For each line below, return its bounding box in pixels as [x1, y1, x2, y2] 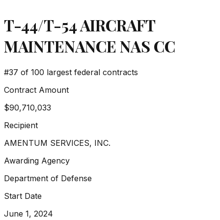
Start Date [4, 191, 42, 201]
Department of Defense [4, 173, 92, 183]
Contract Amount [4, 84, 69, 95]
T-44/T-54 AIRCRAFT [4, 14, 155, 36]
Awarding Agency [4, 155, 70, 165]
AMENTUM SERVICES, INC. [4, 137, 110, 148]
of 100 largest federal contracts [18, 67, 138, 77]
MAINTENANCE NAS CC [4, 35, 175, 57]
